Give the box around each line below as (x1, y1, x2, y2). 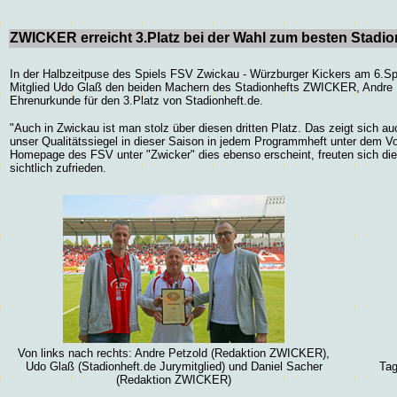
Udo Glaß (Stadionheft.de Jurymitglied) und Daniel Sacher (25, 360, 323, 373)
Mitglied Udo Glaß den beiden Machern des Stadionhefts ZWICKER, (10, 81, 362, 94)
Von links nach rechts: (18, 346, 132, 360)
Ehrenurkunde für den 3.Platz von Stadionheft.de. (10, 94, 263, 107)
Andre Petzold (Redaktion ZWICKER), (135, 346, 330, 360)
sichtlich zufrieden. (10, 161, 106, 175)
